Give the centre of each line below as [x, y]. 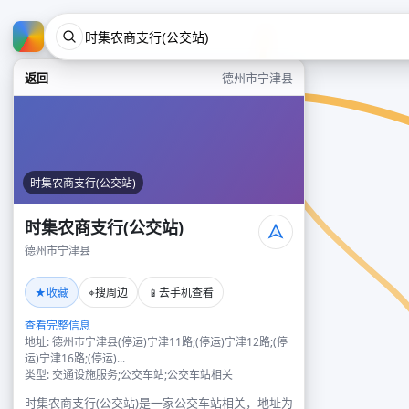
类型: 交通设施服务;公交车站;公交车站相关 [129, 375]
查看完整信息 [58, 325]
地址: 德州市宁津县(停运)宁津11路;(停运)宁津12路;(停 [156, 342]
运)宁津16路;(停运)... [75, 358]
